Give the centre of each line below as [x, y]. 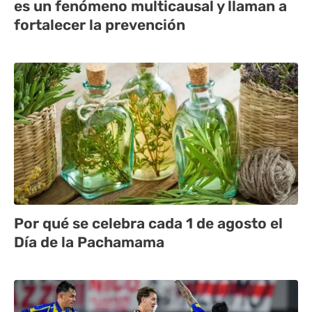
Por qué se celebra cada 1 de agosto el [148, 224]
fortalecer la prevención [100, 25]
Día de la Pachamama [89, 242]
